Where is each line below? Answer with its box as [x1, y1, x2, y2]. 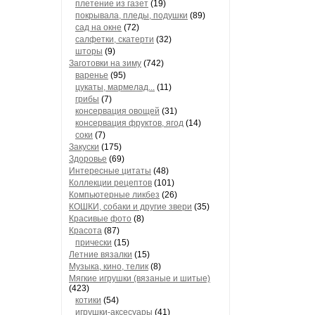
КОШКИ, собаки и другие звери [69, 202, 192, 212]
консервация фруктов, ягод [75, 118, 184, 128]
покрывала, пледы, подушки [75, 11, 188, 20]
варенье [75, 70, 108, 80]
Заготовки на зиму [69, 58, 141, 68]
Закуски [69, 142, 99, 152]
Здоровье [69, 154, 107, 164]
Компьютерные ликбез [69, 190, 160, 200]
